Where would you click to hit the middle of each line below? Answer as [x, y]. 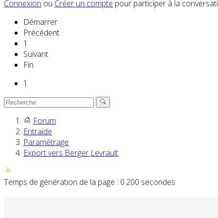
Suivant [36, 54]
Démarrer [40, 22]
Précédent [41, 33]
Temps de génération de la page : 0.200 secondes [90, 182]
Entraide [38, 132]
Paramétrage [46, 142]
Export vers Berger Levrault [71, 153]
